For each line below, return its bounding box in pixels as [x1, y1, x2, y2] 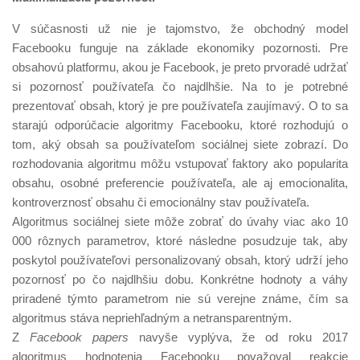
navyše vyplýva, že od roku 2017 [128, 329, 348, 344]
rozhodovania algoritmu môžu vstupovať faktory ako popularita [12, 156, 348, 170]
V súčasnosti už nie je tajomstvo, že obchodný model [12, 21, 348, 35]
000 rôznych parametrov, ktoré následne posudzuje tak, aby [12, 233, 348, 247]
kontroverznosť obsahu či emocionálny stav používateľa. [12, 194, 309, 209]
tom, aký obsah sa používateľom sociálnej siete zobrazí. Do [12, 137, 348, 151]
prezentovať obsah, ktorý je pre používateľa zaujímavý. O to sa [12, 98, 348, 112]
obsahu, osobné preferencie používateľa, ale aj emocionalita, [12, 175, 348, 190]
